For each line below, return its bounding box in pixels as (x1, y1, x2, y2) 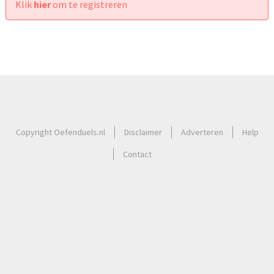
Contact (123, 149, 152, 160)
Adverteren (180, 127, 223, 138)
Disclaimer (124, 127, 162, 138)
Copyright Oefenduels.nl (15, 127, 105, 138)
